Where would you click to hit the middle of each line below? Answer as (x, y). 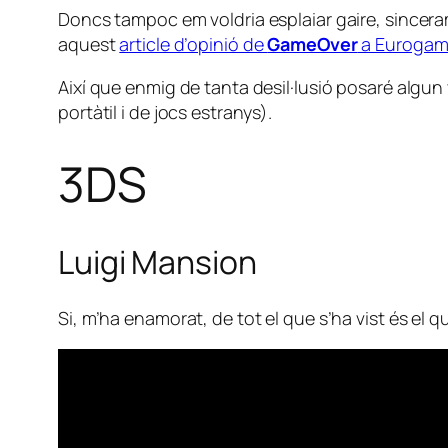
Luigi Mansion (157, 261)
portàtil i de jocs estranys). (165, 112)
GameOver (312, 44)
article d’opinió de (193, 44)
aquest (89, 44)
